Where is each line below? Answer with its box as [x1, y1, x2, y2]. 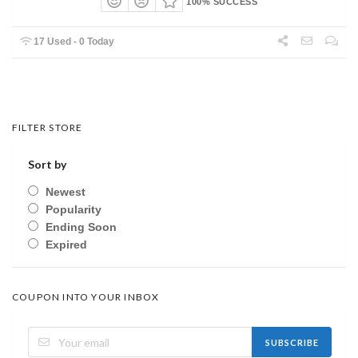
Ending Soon [46, 221, 117, 234]
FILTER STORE [12, 121, 83, 134]
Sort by [28, 157, 66, 172]
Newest [46, 185, 86, 199]
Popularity [46, 203, 101, 217]
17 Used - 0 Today [31, 36, 115, 48]
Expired [46, 238, 87, 252]
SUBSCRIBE [265, 336, 319, 348]
